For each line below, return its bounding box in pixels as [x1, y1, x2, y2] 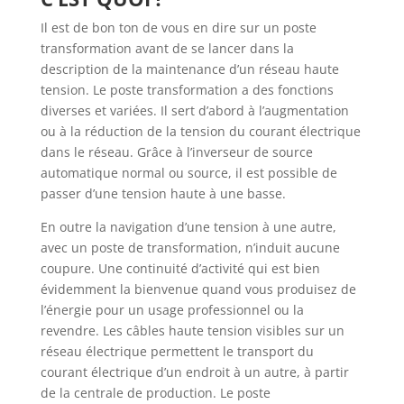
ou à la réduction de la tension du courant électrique [40, 122, 361, 140]
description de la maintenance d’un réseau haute [40, 60, 339, 78]
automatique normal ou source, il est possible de [40, 163, 337, 181]
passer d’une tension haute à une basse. [40, 184, 286, 202]
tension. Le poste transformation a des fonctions [40, 80, 334, 98]
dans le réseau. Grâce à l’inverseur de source [40, 142, 313, 161]
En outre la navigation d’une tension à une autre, [40, 217, 336, 235]
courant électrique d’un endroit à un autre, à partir [40, 363, 349, 381]
